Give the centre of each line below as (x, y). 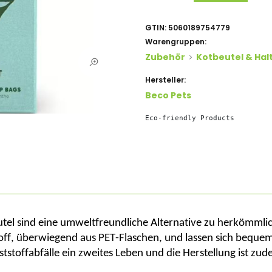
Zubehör (165, 57)
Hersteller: (165, 80)
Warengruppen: (176, 42)
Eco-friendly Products (190, 118)
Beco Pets (168, 96)
